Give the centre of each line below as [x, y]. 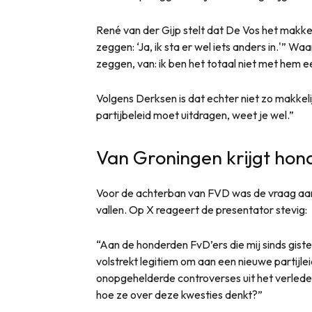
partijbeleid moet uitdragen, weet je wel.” [195, 115]
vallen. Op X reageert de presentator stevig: [202, 210]
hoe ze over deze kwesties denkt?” [179, 295]
